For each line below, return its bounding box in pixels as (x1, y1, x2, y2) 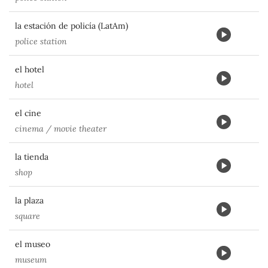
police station (15, 36, 67, 47)
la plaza (15, 195, 44, 206)
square (15, 211, 40, 221)
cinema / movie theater (15, 123, 106, 134)
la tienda (15, 151, 48, 162)
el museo (15, 239, 50, 249)
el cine (15, 108, 41, 118)
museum (15, 254, 47, 265)
